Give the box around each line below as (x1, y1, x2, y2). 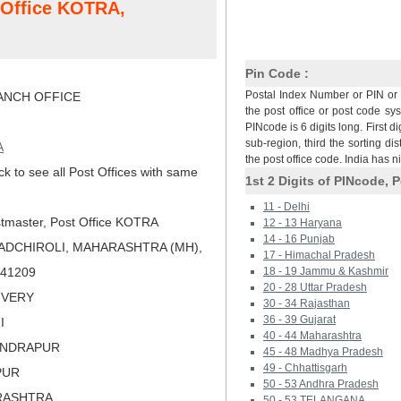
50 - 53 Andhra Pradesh (263, 378, 379, 390)
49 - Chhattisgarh (263, 362, 347, 374)
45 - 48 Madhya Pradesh (263, 346, 383, 358)
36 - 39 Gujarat (263, 313, 336, 326)
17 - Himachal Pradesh (263, 249, 375, 261)
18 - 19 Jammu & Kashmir (263, 265, 388, 277)
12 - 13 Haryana (263, 217, 342, 229)
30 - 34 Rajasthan (263, 297, 350, 310)
